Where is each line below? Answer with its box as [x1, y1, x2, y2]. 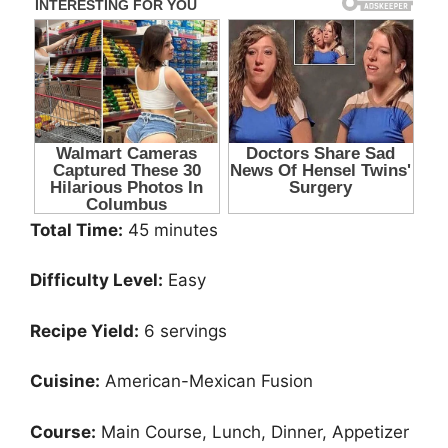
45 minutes [123, 219, 218, 240]
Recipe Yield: [30, 320, 139, 341]
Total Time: [30, 219, 123, 240]
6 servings [139, 320, 227, 341]
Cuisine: [30, 371, 100, 392]
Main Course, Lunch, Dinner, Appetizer [96, 421, 409, 442]
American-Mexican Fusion [100, 371, 313, 392]
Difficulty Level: [30, 270, 163, 291]
